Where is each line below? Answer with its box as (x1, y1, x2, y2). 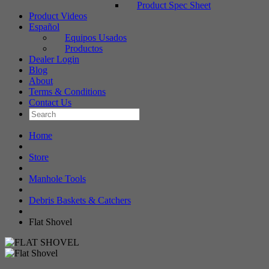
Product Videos (29, 11, 87, 21)
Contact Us (29, 97, 71, 107)
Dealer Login (29, 54, 79, 64)
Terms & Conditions (29, 86, 106, 97)
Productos (65, 43, 103, 53)
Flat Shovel (29, 217, 72, 227)
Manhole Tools (29, 174, 86, 184)
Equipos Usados (65, 32, 127, 43)
